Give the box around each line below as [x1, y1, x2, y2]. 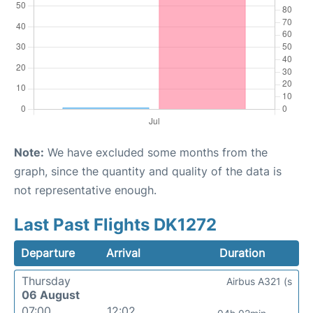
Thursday [22, 273, 71, 288]
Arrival [106, 245, 141, 260]
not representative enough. [14, 182, 156, 197]
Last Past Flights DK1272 [14, 214, 217, 235]
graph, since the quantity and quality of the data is [14, 163, 282, 178]
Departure [21, 245, 75, 260]
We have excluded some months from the [44, 145, 268, 159]
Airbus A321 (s [226, 275, 292, 287]
